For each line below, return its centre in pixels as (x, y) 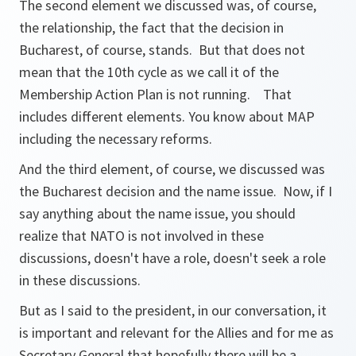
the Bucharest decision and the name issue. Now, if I (176, 191)
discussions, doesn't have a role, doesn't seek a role (172, 258)
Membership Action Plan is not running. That (155, 94)
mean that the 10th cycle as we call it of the (149, 72)
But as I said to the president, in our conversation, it (173, 310)
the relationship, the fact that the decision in (151, 27)
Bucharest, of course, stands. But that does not (162, 50)
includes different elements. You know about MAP (167, 116)
